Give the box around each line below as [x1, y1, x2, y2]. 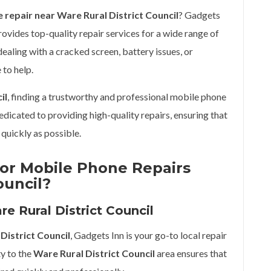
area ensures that [155, 247, 227, 259]
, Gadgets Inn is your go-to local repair [70, 229, 227, 241]
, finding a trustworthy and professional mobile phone [7, 91, 226, 102]
